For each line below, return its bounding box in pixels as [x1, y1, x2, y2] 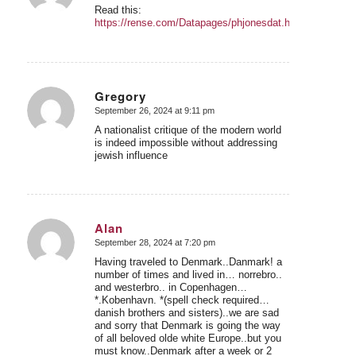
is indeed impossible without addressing [94, 136, 277, 149]
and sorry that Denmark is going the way [94, 319, 281, 332]
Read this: [94, 3, 141, 16]
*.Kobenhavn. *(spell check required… [94, 294, 269, 307]
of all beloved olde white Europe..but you [94, 332, 281, 345]
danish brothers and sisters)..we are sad [94, 307, 279, 319]
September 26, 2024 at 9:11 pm [94, 105, 215, 115]
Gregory [94, 87, 146, 105]
